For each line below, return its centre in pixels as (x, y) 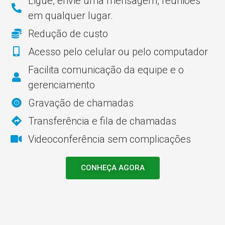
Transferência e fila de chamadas (102, 121)
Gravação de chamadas (81, 103)
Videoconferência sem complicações (109, 139)
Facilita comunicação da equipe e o (106, 70)
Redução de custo (68, 34)
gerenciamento (62, 85)
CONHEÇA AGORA (113, 168)
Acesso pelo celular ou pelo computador (118, 52)
